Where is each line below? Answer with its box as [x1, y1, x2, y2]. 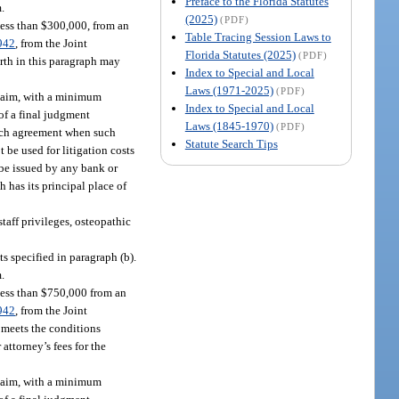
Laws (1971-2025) [184, 83, 273, 97]
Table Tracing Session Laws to [184, 29, 331, 44]
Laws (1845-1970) [184, 118, 273, 133]
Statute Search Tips [184, 136, 278, 151]
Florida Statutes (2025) [184, 47, 296, 61]
